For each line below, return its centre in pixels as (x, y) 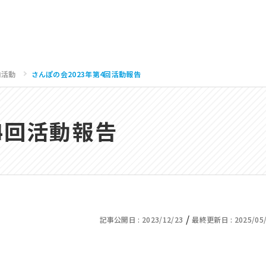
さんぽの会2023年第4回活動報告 (86, 74)
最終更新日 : (213, 219)
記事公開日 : (121, 219)
